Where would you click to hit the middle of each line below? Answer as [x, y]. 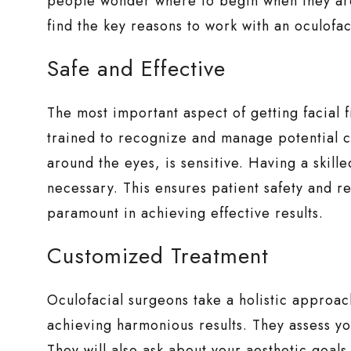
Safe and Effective [137, 69]
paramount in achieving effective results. [186, 213]
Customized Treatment [158, 256]
